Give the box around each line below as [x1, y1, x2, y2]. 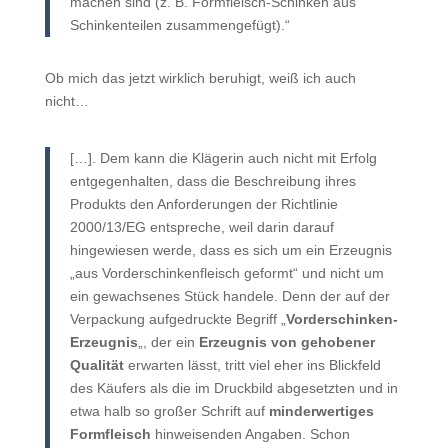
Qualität [69, 357, 124, 373]
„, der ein [137, 334, 199, 350]
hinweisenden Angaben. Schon [150, 426, 350, 442]
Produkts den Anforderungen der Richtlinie [69, 196, 338, 212]
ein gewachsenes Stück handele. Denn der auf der [69, 288, 390, 304]
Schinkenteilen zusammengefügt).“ [69, 17, 290, 33]
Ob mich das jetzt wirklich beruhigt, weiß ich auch [44, 70, 356, 86]
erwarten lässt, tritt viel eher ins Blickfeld [123, 357, 381, 373]
